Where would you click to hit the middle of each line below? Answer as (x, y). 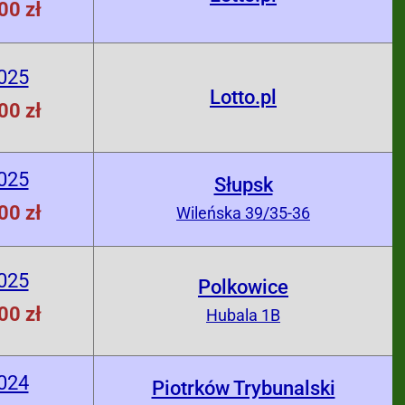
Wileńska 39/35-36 (243, 213)
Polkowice (243, 287)
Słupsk (243, 185)
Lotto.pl (243, 97)
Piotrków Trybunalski (243, 388)
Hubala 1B (243, 315)
